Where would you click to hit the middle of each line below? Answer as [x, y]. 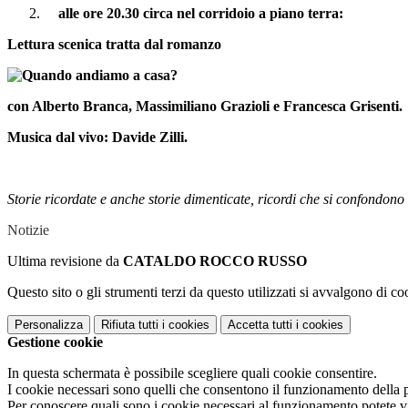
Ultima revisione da [65, 261]
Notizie [28, 230]
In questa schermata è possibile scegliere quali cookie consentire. [192, 373]
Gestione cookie [55, 342]
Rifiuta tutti [130, 325]
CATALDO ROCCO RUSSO [215, 261]
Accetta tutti [260, 325]
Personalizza [49, 325]
